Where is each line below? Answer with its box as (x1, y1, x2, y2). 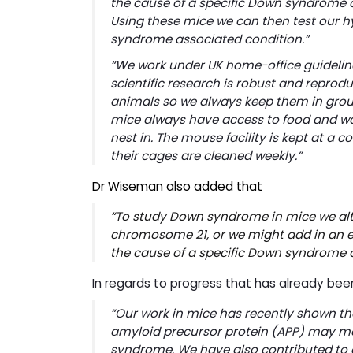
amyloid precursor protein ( (110, 322, 277, 340)
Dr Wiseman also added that (92, 177, 262, 195)
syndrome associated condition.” (110, 30, 309, 47)
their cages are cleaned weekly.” (110, 147, 302, 164)
